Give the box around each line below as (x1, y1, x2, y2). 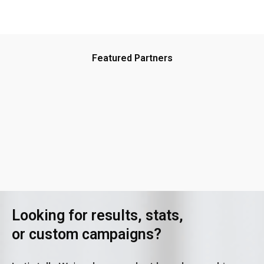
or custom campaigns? (12, 225, 161, 243)
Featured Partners (91, 52, 173, 64)
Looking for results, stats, (12, 206, 183, 224)
